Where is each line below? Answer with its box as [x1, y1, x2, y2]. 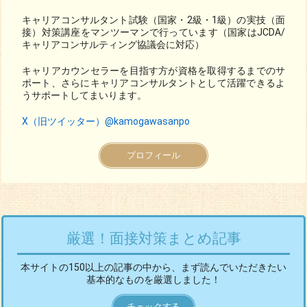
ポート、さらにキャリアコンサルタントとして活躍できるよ [22, 77, 285, 88]
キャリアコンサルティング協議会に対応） [22, 39, 204, 50]
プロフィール [127, 150, 180, 160]
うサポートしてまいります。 [22, 90, 147, 101]
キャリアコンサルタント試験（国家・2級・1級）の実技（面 [22, 14, 285, 25]
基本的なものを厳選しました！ [86, 274, 221, 285]
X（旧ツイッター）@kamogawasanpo [22, 116, 190, 127]
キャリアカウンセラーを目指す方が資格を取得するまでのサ [22, 65, 285, 76]
